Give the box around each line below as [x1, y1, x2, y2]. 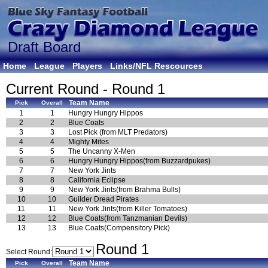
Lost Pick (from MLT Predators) [68, 128, 167, 136]
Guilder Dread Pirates [68, 195, 139, 203]
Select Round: [6, 248, 52, 256]
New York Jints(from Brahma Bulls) [68, 185, 181, 194]
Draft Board [8, 39, 81, 55]
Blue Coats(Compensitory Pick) [68, 224, 170, 232]
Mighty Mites [68, 138, 109, 146]
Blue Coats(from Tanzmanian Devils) [68, 214, 187, 223]
